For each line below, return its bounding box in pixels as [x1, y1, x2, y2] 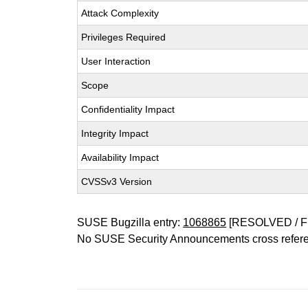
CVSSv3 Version [81, 176, 153, 187]
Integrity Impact [81, 128, 149, 139]
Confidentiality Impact [81, 104, 175, 115]
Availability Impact [81, 152, 159, 163]
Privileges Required [81, 32, 166, 43]
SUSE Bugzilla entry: [77, 217, 184, 228]
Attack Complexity [81, 8, 159, 19]
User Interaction [81, 56, 151, 67]
